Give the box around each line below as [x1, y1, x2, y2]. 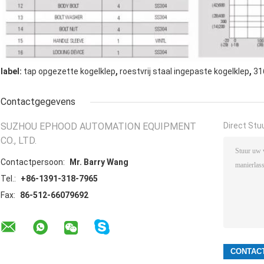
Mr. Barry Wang [70, 157, 128, 167]
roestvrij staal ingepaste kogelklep [120, 67, 249, 77]
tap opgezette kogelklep [24, 67, 115, 77]
